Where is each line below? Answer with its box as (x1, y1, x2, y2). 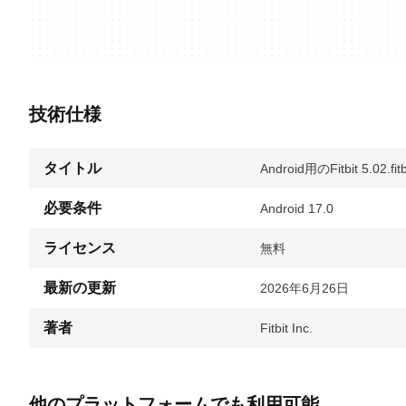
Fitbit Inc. (260, 321, 313, 335)
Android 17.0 (260, 201, 333, 216)
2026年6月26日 (260, 281, 349, 295)
